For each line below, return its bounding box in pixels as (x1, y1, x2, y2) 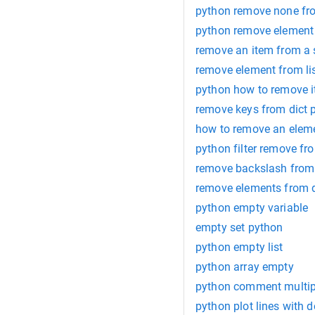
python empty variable (195, 200, 309, 214)
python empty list (195, 240, 283, 254)
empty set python (195, 220, 283, 234)
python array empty (195, 259, 294, 274)
